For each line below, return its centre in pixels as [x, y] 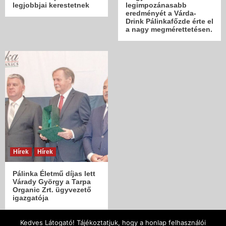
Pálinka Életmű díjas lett [54, 173]
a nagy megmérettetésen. [169, 29]
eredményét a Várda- [161, 13]
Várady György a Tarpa [52, 181]
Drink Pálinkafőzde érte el [169, 21]
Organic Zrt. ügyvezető [52, 189]
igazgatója [31, 197]
